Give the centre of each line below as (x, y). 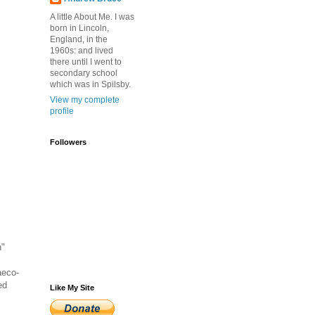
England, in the (79, 39)
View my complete (85, 100)
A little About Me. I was (92, 17)
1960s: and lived (82, 51)
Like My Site (72, 288)
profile (62, 111)
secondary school (84, 73)
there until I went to (86, 62)
